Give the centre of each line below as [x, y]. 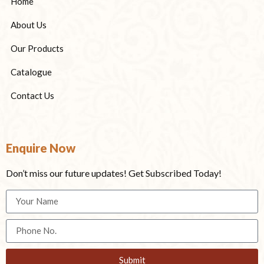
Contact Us [32, 96]
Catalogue [31, 72]
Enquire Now [41, 148]
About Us [29, 25]
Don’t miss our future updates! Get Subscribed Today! [114, 173]
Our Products [37, 49]
